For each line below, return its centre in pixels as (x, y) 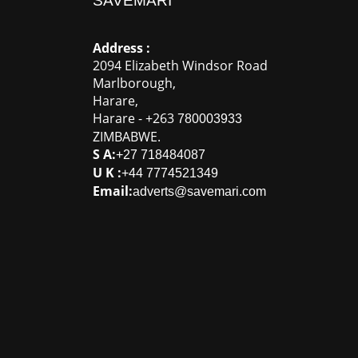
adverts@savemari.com (199, 191)
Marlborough (132, 83)
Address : (121, 48)
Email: (112, 191)
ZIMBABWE (125, 136)
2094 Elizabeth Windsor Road (180, 65)
